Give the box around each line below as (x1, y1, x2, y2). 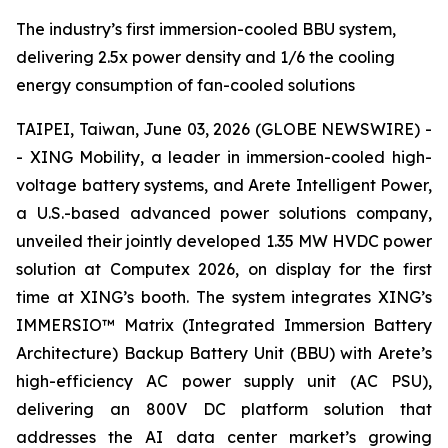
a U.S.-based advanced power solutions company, (16, 203, 432, 223)
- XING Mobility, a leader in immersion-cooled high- (16, 147, 432, 167)
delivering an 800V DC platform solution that (16, 399, 432, 419)
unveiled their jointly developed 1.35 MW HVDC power (16, 231, 432, 251)
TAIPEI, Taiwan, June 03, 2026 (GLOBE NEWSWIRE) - (16, 119, 432, 139)
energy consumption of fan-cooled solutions (16, 75, 355, 95)
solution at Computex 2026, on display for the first (16, 259, 432, 279)
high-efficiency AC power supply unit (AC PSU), (16, 371, 432, 391)
